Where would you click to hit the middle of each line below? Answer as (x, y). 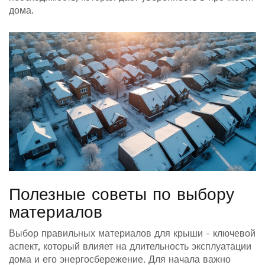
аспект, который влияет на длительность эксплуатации (130, 247)
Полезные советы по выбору (122, 195)
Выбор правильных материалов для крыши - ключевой (132, 234)
